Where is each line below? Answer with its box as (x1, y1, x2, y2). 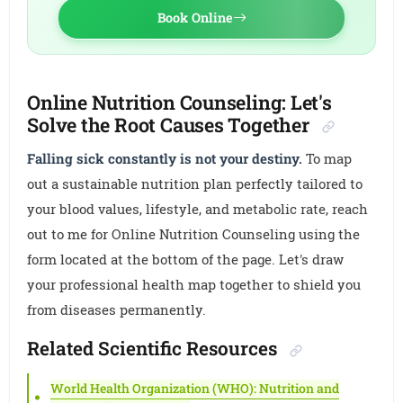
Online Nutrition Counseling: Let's (27, 89, 332, 116)
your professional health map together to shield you (27, 275, 362, 294)
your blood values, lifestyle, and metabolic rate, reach (27, 200, 369, 219)
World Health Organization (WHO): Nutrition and (50, 380, 340, 398)
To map (302, 149, 353, 168)
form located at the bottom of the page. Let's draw (27, 250, 345, 269)
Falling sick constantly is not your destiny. (27, 149, 303, 168)
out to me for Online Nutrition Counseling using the (27, 225, 361, 244)
